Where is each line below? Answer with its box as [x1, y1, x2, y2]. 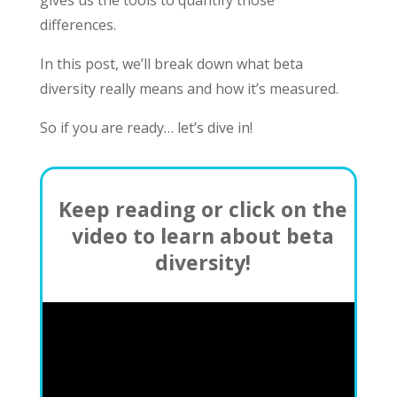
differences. [39, 15, 116, 35]
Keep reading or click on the [58, 195, 347, 223]
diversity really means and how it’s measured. [39, 79, 339, 98]
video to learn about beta [71, 222, 334, 250]
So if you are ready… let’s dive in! [39, 118, 253, 137]
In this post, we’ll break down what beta [39, 54, 303, 74]
